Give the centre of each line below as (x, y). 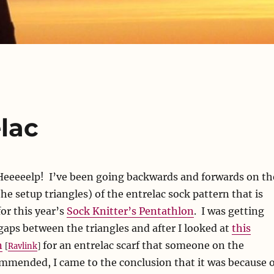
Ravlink (22, 246)
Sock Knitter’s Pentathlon (130, 211)
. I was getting (229, 211)
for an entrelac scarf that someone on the (142, 246)
